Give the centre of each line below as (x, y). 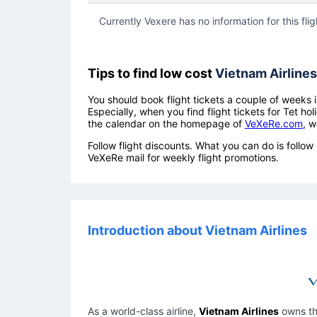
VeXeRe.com (274, 123)
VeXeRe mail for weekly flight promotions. (183, 157)
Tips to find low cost (151, 73)
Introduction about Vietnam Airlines (197, 230)
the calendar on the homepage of (166, 123)
